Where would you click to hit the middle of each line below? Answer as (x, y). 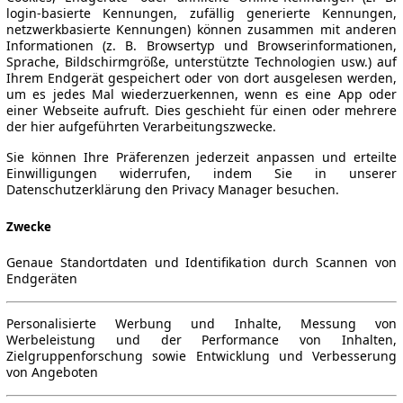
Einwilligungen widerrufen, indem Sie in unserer (201, 174)
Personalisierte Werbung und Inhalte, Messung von (201, 323)
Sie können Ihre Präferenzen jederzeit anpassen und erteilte (201, 157)
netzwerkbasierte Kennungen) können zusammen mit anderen (201, 30)
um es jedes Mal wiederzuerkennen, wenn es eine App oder (201, 94)
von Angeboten (52, 372)
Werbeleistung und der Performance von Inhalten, (201, 339)
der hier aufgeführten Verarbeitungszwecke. (141, 127)
